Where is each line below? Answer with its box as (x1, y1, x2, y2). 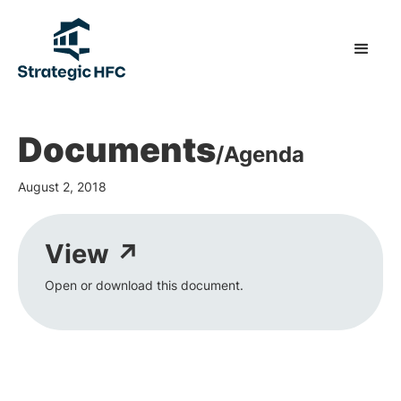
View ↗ (45, 238, 141, 269)
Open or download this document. (45, 277, 243, 293)
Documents (18, 129, 216, 170)
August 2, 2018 (18, 179, 107, 194)
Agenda (224, 141, 304, 167)
